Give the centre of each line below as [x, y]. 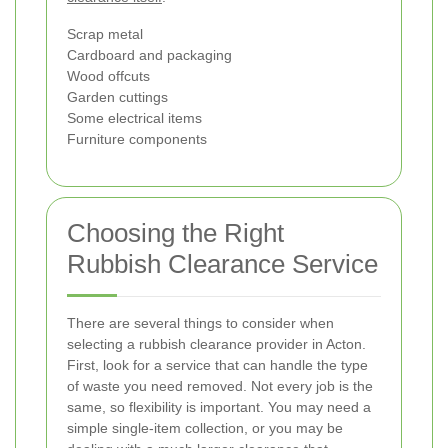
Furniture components [137, 139]
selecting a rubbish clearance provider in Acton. [216, 344]
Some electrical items [134, 118]
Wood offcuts [108, 76]
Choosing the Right [175, 233]
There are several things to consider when [200, 323]
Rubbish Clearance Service [222, 264]
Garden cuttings [117, 97]
